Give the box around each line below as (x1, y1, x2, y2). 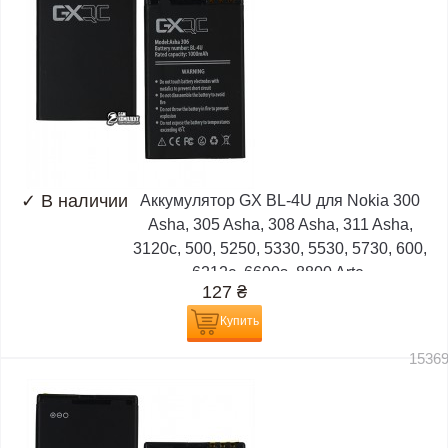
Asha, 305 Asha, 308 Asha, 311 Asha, (147, 216, 413, 234)
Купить (219, 314, 259, 329)
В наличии (41, 191, 128, 212)
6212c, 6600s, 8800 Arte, (192, 264, 368, 282)
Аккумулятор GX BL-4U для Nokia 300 (140, 192, 420, 210)
